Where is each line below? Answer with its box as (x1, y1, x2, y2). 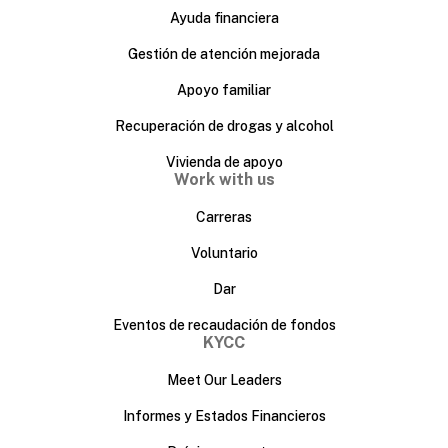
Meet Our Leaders (166, 371, 282, 388)
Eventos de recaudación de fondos (112, 316, 336, 333)
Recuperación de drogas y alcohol (114, 117, 334, 134)
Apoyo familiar (177, 81, 271, 98)
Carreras (196, 208, 252, 225)
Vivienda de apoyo (165, 153, 283, 170)
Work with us (173, 169, 275, 189)
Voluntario (190, 244, 258, 261)
